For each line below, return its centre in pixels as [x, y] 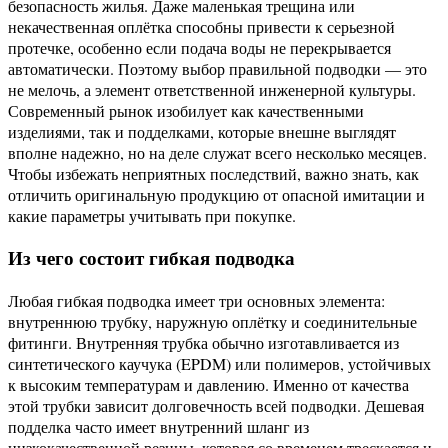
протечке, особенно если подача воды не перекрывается [199, 47]
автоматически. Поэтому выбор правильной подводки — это [217, 68]
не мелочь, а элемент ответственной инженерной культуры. [212, 89]
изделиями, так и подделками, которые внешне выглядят [202, 131]
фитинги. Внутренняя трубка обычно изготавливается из [203, 343]
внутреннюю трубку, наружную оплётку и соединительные [212, 322]
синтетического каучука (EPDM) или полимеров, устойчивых [219, 364]
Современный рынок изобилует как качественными [186, 110]
